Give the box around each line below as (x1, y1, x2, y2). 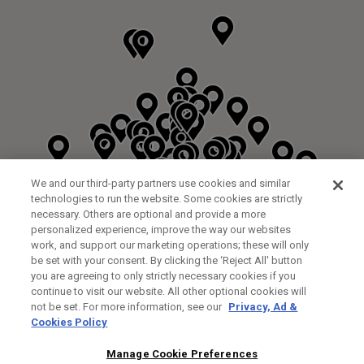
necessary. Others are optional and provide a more (31, 208, 266, 220)
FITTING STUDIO (112, 276, 191, 288)
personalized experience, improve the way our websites (31, 223, 292, 236)
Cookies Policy (31, 316, 108, 328)
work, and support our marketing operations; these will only (31, 239, 310, 251)
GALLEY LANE (16, 297, 76, 309)
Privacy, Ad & (228, 301, 298, 313)
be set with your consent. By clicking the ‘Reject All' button (31, 254, 303, 266)
